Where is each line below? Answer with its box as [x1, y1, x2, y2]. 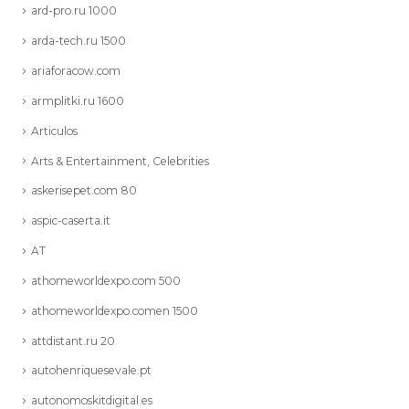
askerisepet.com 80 [31, 184, 137, 198]
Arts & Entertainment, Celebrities [31, 153, 209, 168]
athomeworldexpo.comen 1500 [31, 303, 198, 318]
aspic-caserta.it [31, 214, 110, 228]
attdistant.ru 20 [31, 333, 115, 348]
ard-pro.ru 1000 [31, 4, 117, 18]
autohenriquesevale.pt [31, 363, 152, 378]
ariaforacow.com [31, 64, 121, 79]
